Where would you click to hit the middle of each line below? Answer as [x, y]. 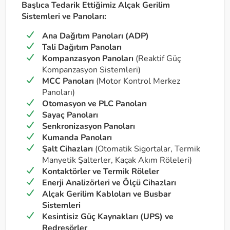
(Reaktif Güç [157, 59]
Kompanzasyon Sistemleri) [91, 70]
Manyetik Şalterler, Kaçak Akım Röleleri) [117, 160]
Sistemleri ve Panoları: [64, 16]
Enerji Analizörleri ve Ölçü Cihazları [109, 183]
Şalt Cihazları [68, 149]
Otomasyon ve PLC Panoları [94, 104]
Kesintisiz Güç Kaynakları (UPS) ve [108, 217]
